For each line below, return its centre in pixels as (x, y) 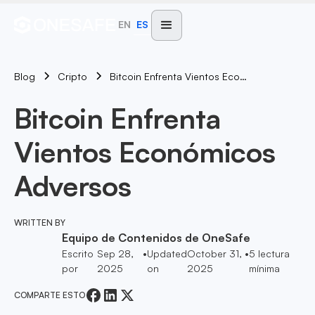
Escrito (78, 253)
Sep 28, (116, 253)
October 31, (214, 253)
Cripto (72, 76)
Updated (167, 253)
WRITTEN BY (40, 223)
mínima (265, 268)
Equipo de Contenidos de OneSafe (156, 238)
